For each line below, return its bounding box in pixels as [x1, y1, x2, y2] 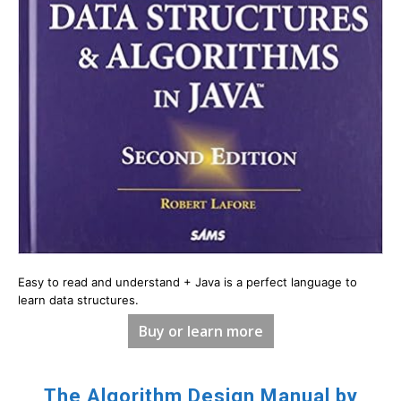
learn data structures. [18, 293, 139, 308]
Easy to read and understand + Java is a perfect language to [18, 275, 357, 290]
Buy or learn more [138, 321, 263, 342]
